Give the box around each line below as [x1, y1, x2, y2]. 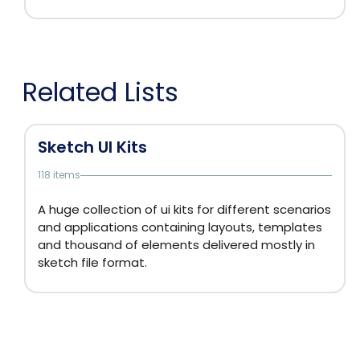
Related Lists [22, 74, 178, 110]
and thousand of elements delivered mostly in [38, 236, 315, 253]
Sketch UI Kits [38, 136, 147, 158]
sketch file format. [38, 254, 147, 271]
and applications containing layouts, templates [38, 219, 322, 235]
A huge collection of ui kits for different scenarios [38, 201, 331, 218]
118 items [38, 168, 80, 182]
